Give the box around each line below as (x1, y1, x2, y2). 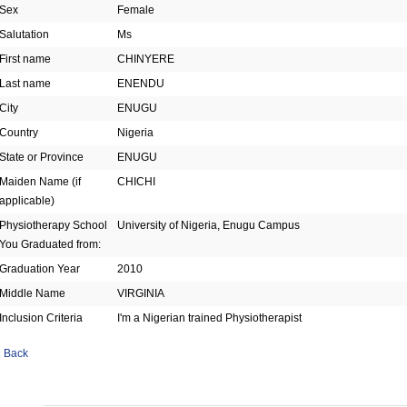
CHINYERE (117, 53, 174, 65)
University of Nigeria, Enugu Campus (117, 219, 300, 232)
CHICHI (117, 175, 155, 188)
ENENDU (117, 77, 164, 90)
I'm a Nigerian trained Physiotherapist (117, 312, 302, 324)
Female (117, 4, 154, 16)
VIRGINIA (117, 287, 164, 300)
